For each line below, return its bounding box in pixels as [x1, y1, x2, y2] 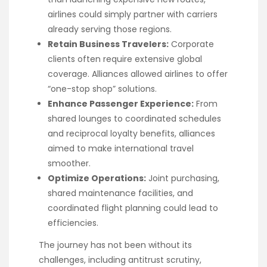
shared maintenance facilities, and [48, 187, 193, 200]
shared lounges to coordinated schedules [48, 113, 221, 125]
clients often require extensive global [48, 53, 202, 66]
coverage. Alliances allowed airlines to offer [48, 68, 228, 80]
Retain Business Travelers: [48, 38, 169, 51]
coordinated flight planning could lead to [48, 202, 218, 215]
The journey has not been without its [39, 238, 192, 251]
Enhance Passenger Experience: [48, 98, 194, 110]
